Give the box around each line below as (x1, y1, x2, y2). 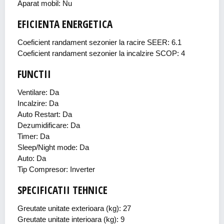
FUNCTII (17, 67, 51, 81)
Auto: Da (17, 154, 46, 162)
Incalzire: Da (17, 99, 58, 107)
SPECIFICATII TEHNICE (17, 183, 107, 197)
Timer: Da (17, 132, 49, 140)
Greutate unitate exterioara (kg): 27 (17, 204, 131, 212)
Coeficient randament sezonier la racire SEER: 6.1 (17, 38, 181, 46)
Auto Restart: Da (17, 110, 72, 118)
